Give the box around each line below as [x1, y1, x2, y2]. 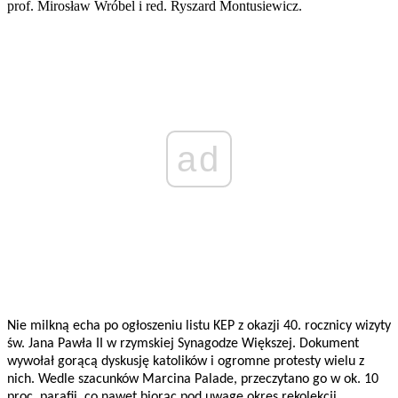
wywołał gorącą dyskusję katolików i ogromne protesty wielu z [7, 354, 364, 370]
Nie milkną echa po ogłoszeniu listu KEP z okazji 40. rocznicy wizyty [7, 319, 391, 334]
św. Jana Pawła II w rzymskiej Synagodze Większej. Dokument [7, 337, 359, 352]
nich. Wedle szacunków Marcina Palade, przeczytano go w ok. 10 [7, 372, 378, 387]
